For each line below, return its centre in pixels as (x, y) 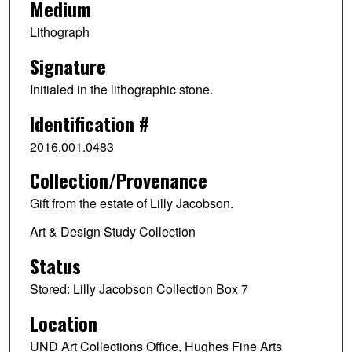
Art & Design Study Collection (112, 232)
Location (63, 323)
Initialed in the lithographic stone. (121, 89)
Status (55, 266)
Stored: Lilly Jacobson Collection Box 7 (139, 289)
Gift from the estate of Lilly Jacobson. (131, 203)
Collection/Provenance (118, 180)
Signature (68, 66)
